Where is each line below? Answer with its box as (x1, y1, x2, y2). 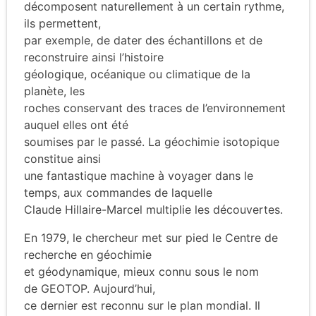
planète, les (24, 83, 85, 98)
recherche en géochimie (24, 247, 152, 262)
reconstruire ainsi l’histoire (24, 49, 164, 64)
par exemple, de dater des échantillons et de (24, 32, 262, 47)
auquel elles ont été (24, 117, 128, 132)
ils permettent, (24, 16, 101, 30)
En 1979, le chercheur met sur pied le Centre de (24, 230, 278, 245)
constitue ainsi (24, 151, 101, 166)
